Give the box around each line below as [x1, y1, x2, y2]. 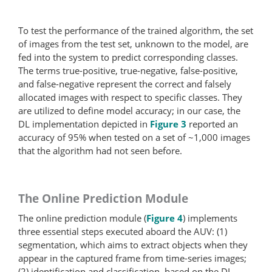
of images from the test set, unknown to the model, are [18, 37, 248, 50]
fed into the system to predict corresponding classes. [18, 50, 238, 63]
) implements [183, 211, 237, 224]
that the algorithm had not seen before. [18, 144, 182, 157]
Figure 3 [150, 117, 186, 130]
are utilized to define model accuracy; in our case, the [18, 104, 240, 117]
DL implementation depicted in [18, 117, 150, 130]
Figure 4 [146, 211, 183, 224]
